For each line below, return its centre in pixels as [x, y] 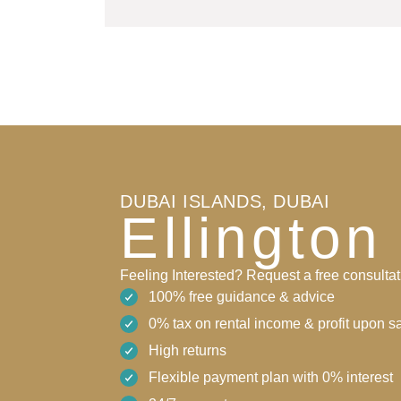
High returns [188, 350]
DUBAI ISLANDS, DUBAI [225, 201]
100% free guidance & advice [242, 296]
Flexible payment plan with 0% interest [271, 377]
